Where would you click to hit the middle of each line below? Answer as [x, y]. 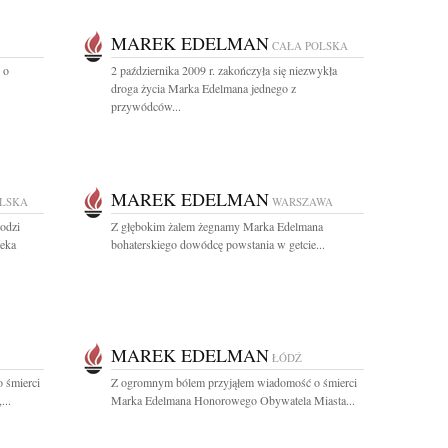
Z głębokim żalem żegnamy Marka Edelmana [217, 226]
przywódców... [146, 106]
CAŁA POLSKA [310, 45]
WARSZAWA [302, 201]
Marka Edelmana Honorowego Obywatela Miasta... [233, 400]
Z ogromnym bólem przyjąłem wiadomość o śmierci [234, 382]
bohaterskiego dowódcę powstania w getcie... [218, 244]
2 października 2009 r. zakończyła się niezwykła [224, 70]
